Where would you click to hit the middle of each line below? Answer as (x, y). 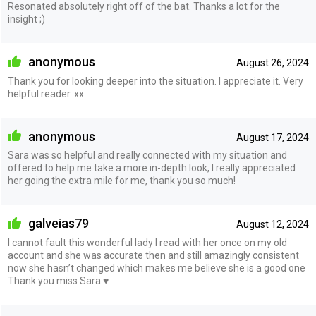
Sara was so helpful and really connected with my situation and (147, 156)
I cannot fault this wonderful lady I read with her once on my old (147, 242)
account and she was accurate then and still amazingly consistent (153, 255)
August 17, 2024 (272, 137)
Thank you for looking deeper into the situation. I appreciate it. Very (155, 81)
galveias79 (57, 224)
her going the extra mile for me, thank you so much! (121, 181)
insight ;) (26, 19)
